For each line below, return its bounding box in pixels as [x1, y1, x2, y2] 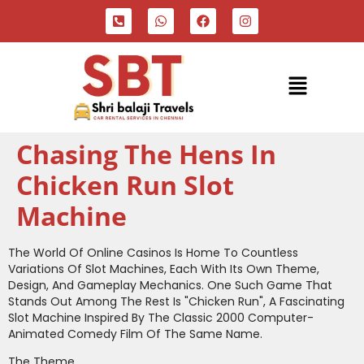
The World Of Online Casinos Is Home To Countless [8, 245, 298, 261]
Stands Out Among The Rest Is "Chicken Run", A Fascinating [8, 293, 344, 310]
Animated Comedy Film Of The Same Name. [8, 326, 262, 342]
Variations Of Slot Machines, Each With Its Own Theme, [8, 261, 319, 277]
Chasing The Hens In [16, 136, 276, 171]
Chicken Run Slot [16, 167, 234, 202]
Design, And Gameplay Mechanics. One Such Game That [8, 277, 332, 293]
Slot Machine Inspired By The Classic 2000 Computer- [8, 310, 314, 326]
